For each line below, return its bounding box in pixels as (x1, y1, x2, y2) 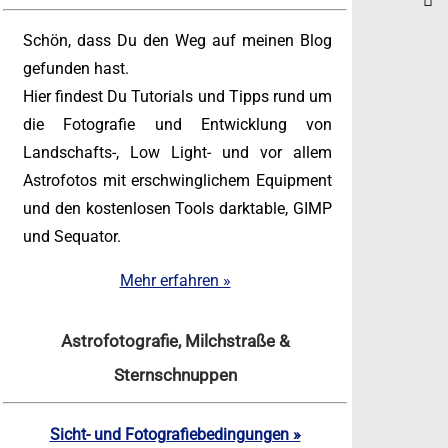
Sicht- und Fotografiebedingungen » (49, 425, 301, 445)
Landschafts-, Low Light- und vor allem (23, 143, 332, 163)
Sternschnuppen (113, 365, 237, 386)
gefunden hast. (23, 59, 129, 79)
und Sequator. (23, 227, 121, 247)
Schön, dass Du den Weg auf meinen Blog (23, 31, 332, 51)
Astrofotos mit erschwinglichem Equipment (23, 171, 332, 191)
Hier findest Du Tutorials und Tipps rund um (23, 87, 332, 107)
